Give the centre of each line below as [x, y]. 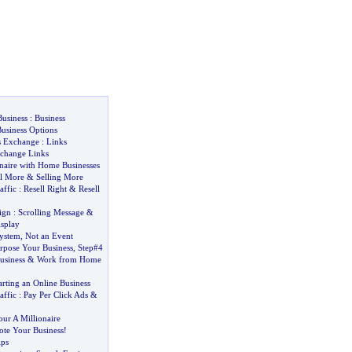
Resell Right [45, 189]
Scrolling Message [51, 212]
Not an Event [49, 236]
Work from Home [69, 259]
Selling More [59, 177]
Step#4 [90, 247]
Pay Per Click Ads [55, 295]
